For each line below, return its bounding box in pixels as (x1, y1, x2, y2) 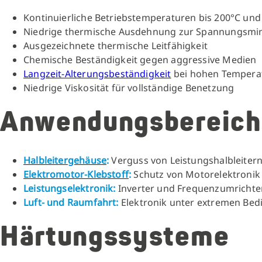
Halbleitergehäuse (23, 154, 107, 167)
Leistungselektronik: (23, 182, 116, 195)
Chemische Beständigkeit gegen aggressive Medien (23, 53, 257, 66)
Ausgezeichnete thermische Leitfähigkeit (23, 39, 208, 52)
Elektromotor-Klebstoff (23, 168, 129, 181)
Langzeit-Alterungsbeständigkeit (23, 67, 171, 80)
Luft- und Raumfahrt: (23, 196, 119, 209)
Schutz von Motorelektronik (131, 168, 261, 181)
